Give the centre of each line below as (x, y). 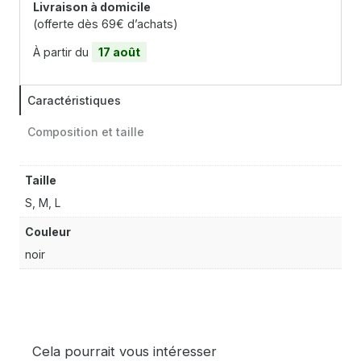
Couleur (48, 232)
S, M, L (43, 203)
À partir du (62, 52)
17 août (119, 52)
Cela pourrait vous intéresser (124, 351)
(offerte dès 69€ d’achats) (106, 23)
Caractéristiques (74, 101)
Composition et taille (86, 132)
